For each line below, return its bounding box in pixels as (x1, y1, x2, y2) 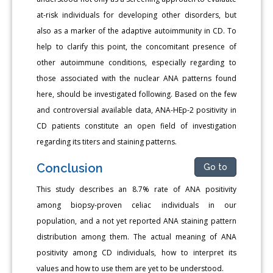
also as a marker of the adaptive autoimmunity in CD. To (37, 26, 236, 37)
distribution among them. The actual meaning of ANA (37, 232, 236, 243)
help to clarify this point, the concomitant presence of (37, 41, 236, 52)
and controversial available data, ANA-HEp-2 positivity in (37, 105, 236, 116)
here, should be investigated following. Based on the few (37, 89, 236, 100)
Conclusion (37, 161, 104, 176)
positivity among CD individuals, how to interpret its (37, 247, 236, 258)
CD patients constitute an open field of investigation (37, 121, 236, 132)
